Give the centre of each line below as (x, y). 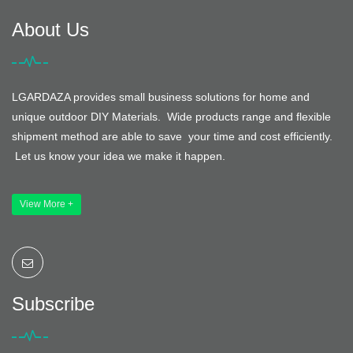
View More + (46, 204)
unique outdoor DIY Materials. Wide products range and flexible (171, 116)
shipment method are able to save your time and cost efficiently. (172, 136)
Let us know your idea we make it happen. (119, 156)
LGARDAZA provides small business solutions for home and (161, 97)
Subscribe (53, 303)
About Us (50, 29)
